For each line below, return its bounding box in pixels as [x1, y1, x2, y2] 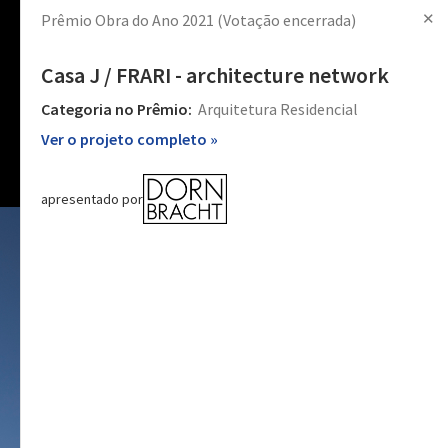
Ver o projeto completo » [41, 129, 218, 149]
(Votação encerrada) [217, 10, 356, 30]
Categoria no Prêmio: [41, 99, 192, 119]
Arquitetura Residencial [195, 99, 358, 119]
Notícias [60, 17, 116, 39]
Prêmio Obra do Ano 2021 [41, 10, 217, 30]
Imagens [116, 17, 174, 39]
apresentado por [41, 190, 143, 208]
